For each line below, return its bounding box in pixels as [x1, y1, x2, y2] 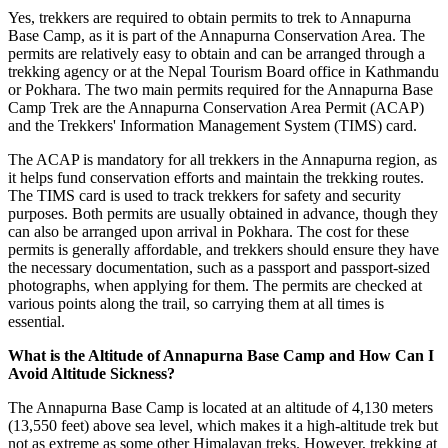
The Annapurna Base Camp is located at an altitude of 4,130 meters [8, 399, 433, 417]
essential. [8, 313, 65, 331]
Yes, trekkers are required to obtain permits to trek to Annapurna [8, 9, 411, 27]
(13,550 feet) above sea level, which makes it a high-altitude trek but [8, 417, 438, 435]
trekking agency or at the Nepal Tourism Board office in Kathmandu [8, 63, 439, 81]
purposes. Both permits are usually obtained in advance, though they [8, 205, 438, 223]
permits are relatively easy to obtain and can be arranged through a [8, 45, 425, 63]
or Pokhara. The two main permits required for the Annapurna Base [8, 81, 433, 99]
